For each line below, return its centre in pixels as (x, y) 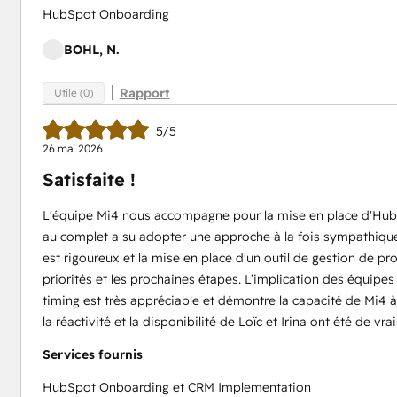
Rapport (144, 93)
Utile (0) (73, 93)
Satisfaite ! (89, 180)
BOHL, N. (91, 50)
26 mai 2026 (72, 149)
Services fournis (92, 355)
